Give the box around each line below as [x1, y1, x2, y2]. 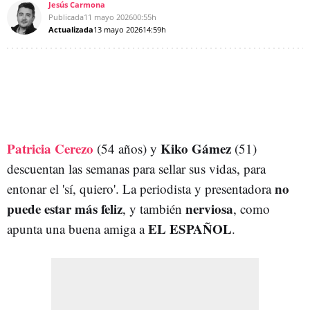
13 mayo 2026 [93, 24, 143, 35]
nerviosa [185, 199, 233, 218]
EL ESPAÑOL [148, 219, 232, 238]
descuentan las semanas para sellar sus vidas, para [7, 159, 266, 177]
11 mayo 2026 [84, 11, 133, 22]
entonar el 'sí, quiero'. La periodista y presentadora [7, 179, 275, 197]
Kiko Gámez [161, 138, 231, 158]
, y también [122, 199, 185, 217]
